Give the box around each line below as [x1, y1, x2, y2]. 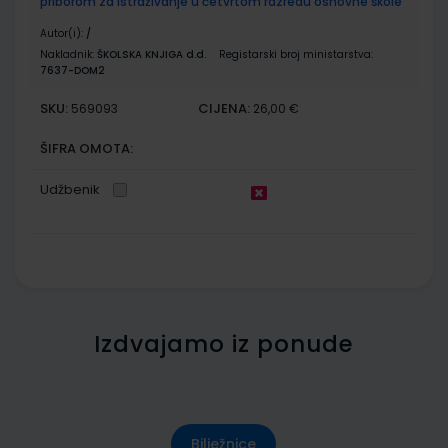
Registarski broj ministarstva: [219, 46, 373, 62]
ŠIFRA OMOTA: [40, 138, 133, 158]
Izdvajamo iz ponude [94, 327, 354, 360]
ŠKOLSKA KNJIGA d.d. [97, 46, 206, 62]
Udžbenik [40, 179, 100, 199]
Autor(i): [40, 25, 86, 41]
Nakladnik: [40, 46, 97, 62]
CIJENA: [198, 98, 251, 118]
